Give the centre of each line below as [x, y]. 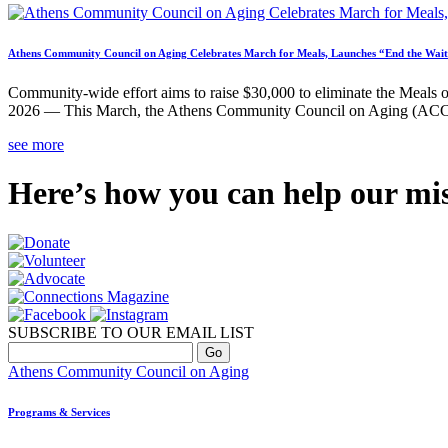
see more [36, 144]
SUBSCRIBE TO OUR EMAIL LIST [131, 332]
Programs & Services [59, 411]
